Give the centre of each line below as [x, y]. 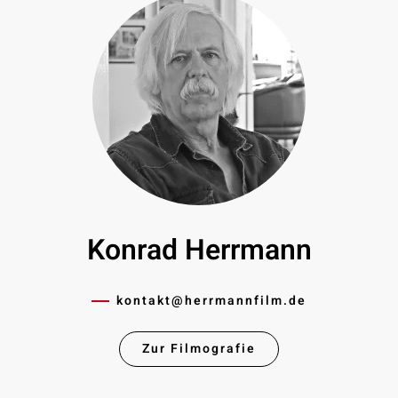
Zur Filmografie [199, 349]
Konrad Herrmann [199, 251]
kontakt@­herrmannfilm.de [211, 301]
